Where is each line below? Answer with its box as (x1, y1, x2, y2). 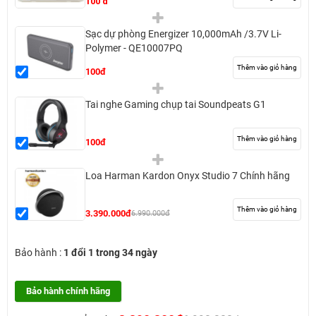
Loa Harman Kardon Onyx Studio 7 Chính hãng (85, 169, 290, 181)
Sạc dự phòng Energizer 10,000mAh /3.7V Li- (85, 28, 281, 39)
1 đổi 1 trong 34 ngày (63, 247, 157, 259)
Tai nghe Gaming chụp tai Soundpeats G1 (85, 99, 266, 111)
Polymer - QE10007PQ (85, 42, 183, 54)
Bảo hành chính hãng (26, 286, 110, 297)
